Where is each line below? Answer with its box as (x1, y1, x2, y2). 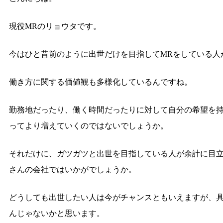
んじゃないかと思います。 (9, 209, 105, 218)
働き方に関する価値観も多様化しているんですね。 (9, 77, 192, 86)
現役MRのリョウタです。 (9, 21, 101, 30)
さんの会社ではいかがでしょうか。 (9, 165, 136, 174)
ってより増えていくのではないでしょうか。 (9, 121, 168, 130)
